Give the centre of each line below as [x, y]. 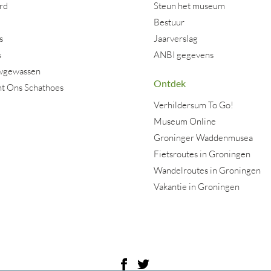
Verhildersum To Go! [194, 105]
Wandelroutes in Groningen [207, 170]
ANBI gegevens [184, 55]
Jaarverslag [176, 38]
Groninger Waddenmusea [203, 138]
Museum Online [185, 121]
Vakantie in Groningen [197, 187]
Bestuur [169, 22]
